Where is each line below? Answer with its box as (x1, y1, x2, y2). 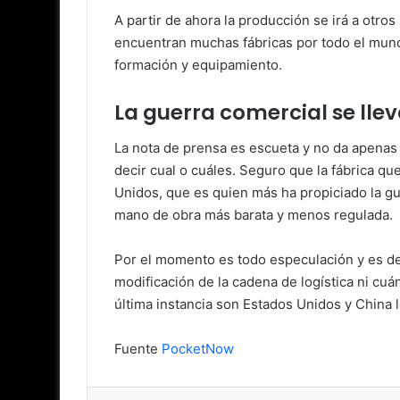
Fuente (114, 340, 162, 358)
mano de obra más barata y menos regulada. (114, 206, 393, 224)
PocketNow (162, 340, 234, 358)
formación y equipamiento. (114, 55, 282, 73)
